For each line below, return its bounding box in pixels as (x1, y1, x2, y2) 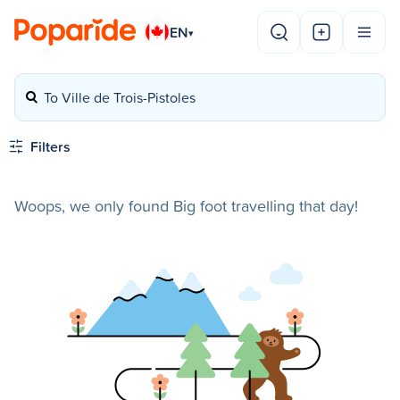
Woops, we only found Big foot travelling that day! (14, 195, 358, 217)
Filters (30, 137, 71, 156)
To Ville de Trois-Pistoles (44, 87, 196, 107)
